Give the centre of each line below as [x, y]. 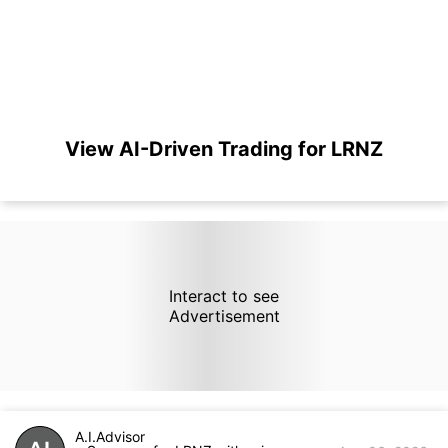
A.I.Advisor [110, 436]
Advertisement [224, 316]
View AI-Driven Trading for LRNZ [224, 149]
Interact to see [223, 296]
